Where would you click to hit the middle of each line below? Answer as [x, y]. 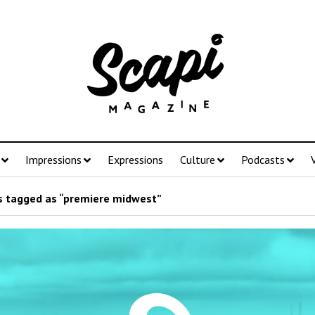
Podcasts [263, 160]
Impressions [53, 160]
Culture [197, 160]
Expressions [135, 160]
